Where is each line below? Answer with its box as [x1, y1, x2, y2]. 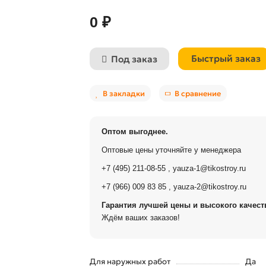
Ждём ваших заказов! [101, 213, 180, 222]
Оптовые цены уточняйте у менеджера [101, 145, 241, 154]
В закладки [102, 88, 145, 98]
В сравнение [174, 88, 221, 98]
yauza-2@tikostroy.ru [173, 182, 246, 191]
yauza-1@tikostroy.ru [172, 164, 246, 173]
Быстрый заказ [191, 53, 261, 64]
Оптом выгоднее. [101, 127, 168, 136]
